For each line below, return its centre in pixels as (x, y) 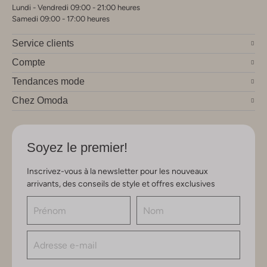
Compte (29, 63)
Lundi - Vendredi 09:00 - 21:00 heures (76, 8)
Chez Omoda (40, 101)
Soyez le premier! (77, 148)
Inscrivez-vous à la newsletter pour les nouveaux (117, 171)
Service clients (43, 44)
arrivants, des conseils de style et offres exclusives (121, 184)
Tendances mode (48, 82)
